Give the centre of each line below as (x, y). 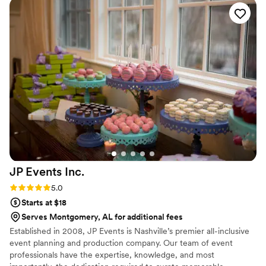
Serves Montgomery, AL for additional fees (102, 217)
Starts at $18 (44, 203)
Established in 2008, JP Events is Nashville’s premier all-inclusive (129, 231)
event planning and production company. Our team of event (121, 243)
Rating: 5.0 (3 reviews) (51, 187)
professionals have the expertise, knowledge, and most (112, 255)
